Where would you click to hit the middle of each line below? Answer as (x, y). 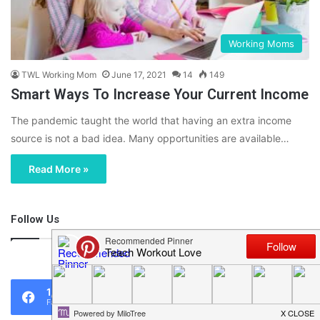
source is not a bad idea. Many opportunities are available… (150, 139)
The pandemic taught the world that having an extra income (151, 121)
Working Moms (261, 44)
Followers (217, 302)
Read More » (59, 169)
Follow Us (35, 220)
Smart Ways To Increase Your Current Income (160, 95)
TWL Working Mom (59, 75)
